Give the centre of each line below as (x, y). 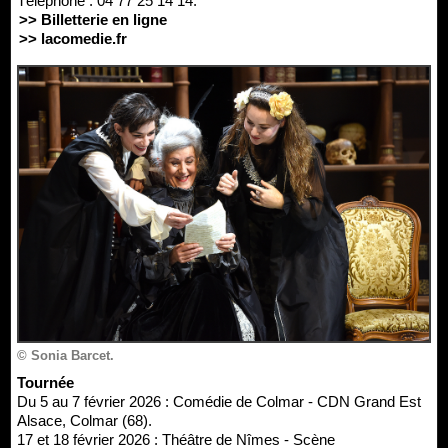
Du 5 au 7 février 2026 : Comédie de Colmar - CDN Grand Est (219, 401)
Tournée (49, 382)
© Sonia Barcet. (65, 355)
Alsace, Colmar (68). (84, 420)
